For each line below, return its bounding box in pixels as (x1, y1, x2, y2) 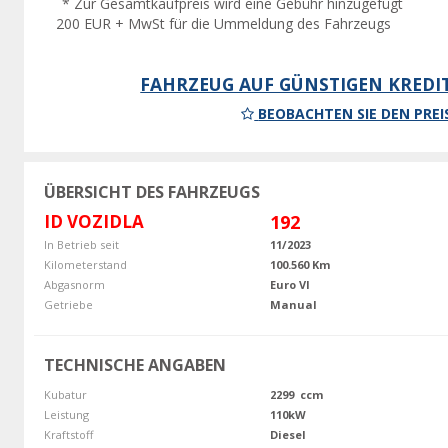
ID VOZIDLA (43, 210, 144, 234)
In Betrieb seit (43, 237, 119, 253)
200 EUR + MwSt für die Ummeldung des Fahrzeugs (55, 14, 391, 34)
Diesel (270, 427, 306, 443)
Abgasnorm (43, 277, 105, 293)
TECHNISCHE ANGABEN (43, 354, 226, 377)
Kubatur (43, 387, 87, 403)
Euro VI (270, 277, 310, 293)
